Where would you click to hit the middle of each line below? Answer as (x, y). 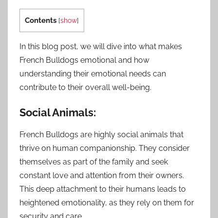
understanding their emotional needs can (93, 74)
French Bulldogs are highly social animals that (101, 134)
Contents (41, 21)
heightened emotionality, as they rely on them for (107, 202)
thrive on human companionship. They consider (105, 148)
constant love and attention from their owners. (102, 175)
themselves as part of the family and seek (94, 162)
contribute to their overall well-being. (85, 88)
